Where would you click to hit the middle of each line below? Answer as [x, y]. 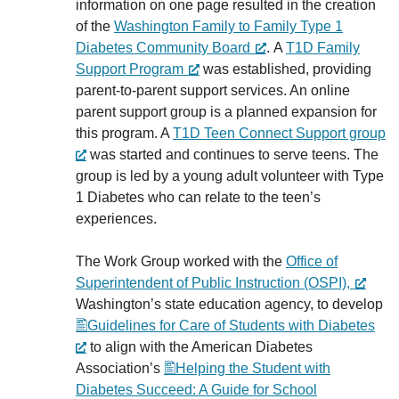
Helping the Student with [253, 368]
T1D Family [323, 48]
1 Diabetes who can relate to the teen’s [198, 197]
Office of [312, 261]
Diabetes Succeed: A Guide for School [196, 390]
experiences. [118, 219]
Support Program [130, 69]
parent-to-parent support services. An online [213, 90]
